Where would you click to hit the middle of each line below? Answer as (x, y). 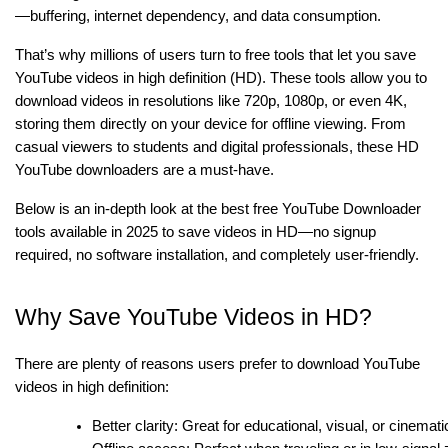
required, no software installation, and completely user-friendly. (217, 254)
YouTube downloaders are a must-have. (144, 169)
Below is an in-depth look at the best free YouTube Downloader (218, 208)
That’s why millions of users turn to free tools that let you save (215, 54)
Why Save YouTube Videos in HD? (193, 316)
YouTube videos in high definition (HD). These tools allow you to (221, 77)
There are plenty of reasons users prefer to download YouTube (217, 363)
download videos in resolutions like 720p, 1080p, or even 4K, (211, 100)
